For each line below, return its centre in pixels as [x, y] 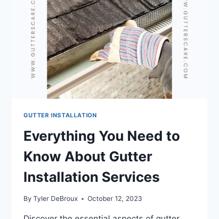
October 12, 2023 [115, 199]
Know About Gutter [88, 156]
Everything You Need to [102, 136]
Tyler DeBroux [56, 199]
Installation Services [92, 177]
